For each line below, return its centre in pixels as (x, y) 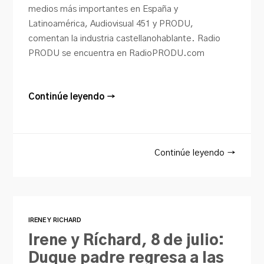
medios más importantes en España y (103, 9)
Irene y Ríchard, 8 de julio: (126, 241)
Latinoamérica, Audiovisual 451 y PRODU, (111, 24)
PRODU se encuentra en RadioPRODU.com (117, 53)
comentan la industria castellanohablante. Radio (125, 38)
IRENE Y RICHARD (55, 221)
